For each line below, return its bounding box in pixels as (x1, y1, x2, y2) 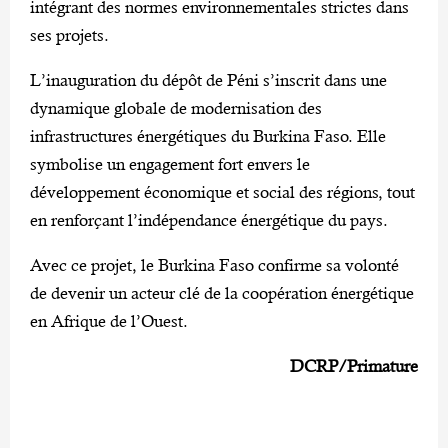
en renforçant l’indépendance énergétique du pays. (30, 209, 388, 230)
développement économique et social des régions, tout (30, 181, 415, 202)
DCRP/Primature (290, 355, 418, 376)
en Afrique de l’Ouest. (30, 310, 188, 331)
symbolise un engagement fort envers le (30, 153, 310, 174)
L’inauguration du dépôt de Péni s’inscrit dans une (30, 69, 387, 90)
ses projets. (30, 24, 109, 45)
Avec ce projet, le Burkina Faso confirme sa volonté (30, 254, 399, 275)
